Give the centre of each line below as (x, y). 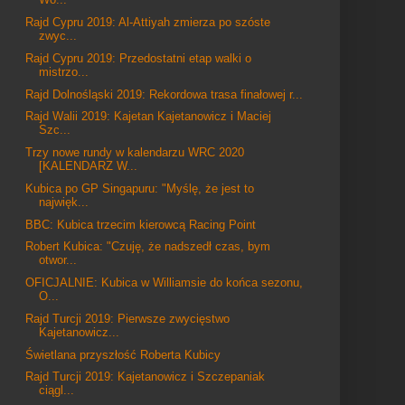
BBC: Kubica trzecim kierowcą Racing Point (141, 224)
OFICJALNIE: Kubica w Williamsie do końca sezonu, (165, 283)
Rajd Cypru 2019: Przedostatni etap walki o (139, 58)
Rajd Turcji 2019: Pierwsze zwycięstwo (128, 318)
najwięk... (64, 202)
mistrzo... (64, 71)
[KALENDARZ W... (89, 166)
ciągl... (57, 391)
